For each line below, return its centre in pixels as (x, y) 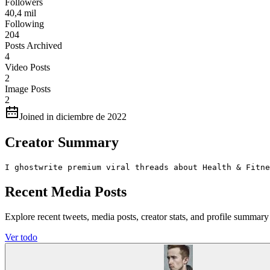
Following (24, 24)
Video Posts (27, 67)
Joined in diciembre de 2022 (73, 116)
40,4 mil (20, 13)
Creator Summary (62, 142)
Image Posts (28, 89)
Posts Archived (33, 45)
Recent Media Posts (66, 191)
